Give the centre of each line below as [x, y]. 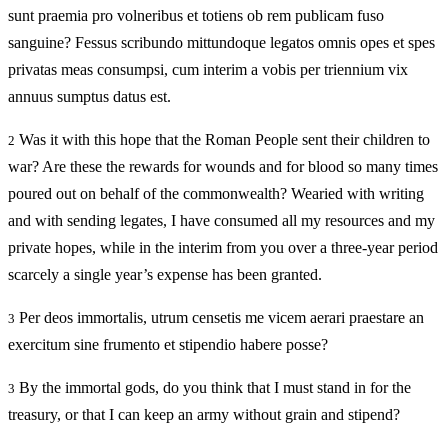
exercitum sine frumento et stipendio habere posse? [168, 345]
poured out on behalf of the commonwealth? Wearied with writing [216, 194]
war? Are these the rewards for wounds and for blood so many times [223, 167]
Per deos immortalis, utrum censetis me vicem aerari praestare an [219, 318]
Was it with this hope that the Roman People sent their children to [222, 140]
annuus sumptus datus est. [89, 97]
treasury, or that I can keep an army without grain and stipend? [204, 415]
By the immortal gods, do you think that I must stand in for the [213, 388]
